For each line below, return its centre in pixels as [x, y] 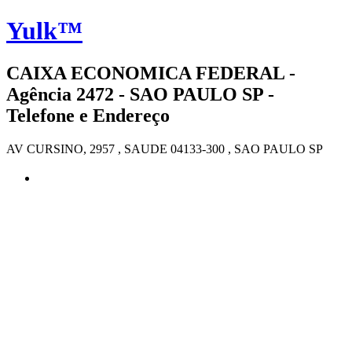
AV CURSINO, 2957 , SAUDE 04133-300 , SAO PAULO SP [165, 148]
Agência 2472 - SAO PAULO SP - [140, 94]
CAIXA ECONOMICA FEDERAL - [151, 73]
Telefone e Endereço [88, 115]
